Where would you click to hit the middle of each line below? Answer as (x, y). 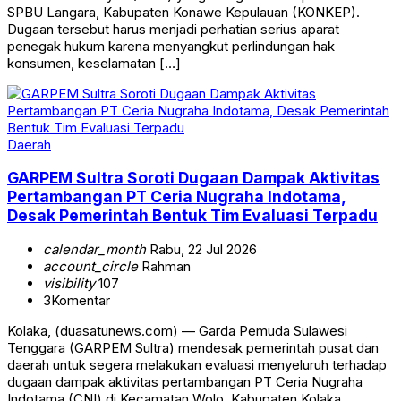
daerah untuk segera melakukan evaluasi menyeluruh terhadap (197, 365)
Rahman (164, 266)
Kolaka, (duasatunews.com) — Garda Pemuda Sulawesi (177, 331)
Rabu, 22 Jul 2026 (201, 249)
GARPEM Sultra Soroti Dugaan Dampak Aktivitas (193, 178)
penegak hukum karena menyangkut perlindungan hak (171, 46)
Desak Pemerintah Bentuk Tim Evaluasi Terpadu (192, 216)
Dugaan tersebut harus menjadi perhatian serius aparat (173, 29)
